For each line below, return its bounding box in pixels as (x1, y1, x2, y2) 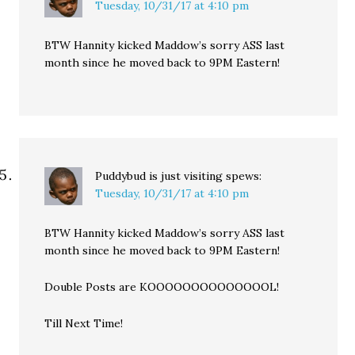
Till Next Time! (44, 316, 124, 331)
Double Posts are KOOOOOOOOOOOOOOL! (44, 280, 280, 295)
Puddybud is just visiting (95, 169, 223, 184)
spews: (226, 169, 262, 184)
